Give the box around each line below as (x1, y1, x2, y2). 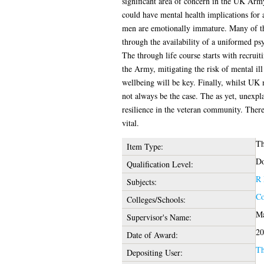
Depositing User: (126, 246, 183, 258)
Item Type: (126, 140, 163, 152)
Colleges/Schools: (126, 193, 186, 205)
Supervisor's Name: (126, 211, 192, 223)
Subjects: (126, 176, 157, 187)
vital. (121, 117, 139, 128)
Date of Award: (126, 229, 178, 240)
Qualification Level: (126, 158, 193, 170)
